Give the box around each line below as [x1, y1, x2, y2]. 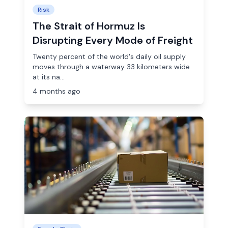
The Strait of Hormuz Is [33, 19, 145, 33]
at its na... [33, 72, 65, 81]
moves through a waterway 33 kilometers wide [33, 62, 190, 71]
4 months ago [33, 87, 80, 96]
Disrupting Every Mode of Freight [33, 34, 193, 47]
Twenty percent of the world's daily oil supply [33, 52, 186, 61]
